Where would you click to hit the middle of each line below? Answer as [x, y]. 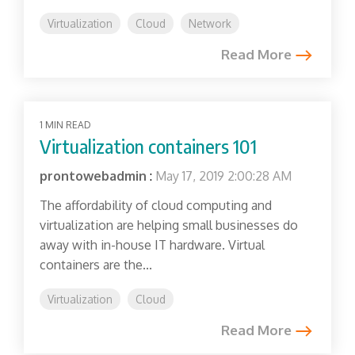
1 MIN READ [65, 125]
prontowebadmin [93, 176]
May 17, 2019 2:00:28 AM [223, 176]
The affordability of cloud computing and [156, 206]
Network [210, 24]
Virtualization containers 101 [148, 147]
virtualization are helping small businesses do [169, 225]
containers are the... [96, 265]
